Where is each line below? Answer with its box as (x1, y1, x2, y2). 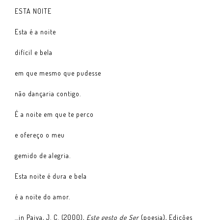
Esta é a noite (15, 27, 56, 36)
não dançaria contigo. (15, 89, 81, 98)
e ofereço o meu (15, 130, 65, 139)
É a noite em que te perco (15, 110, 94, 118)
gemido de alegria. (15, 151, 71, 160)
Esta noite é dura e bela (15, 171, 87, 180)
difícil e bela (15, 48, 53, 56)
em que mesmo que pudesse (15, 68, 101, 77)
